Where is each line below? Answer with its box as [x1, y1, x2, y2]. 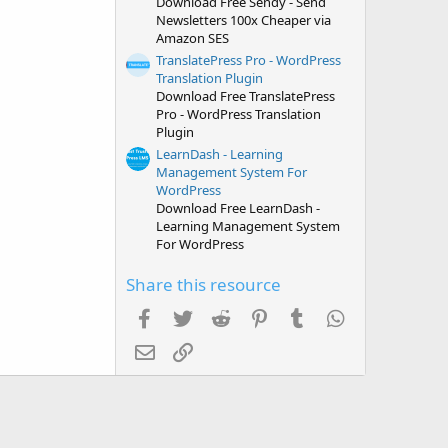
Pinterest [271, 306, 333, 327]
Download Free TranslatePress [156, 87, 335, 105]
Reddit [233, 306, 278, 327]
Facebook [156, 306, 223, 327]
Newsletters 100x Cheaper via [156, 11, 331, 30]
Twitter [194, 306, 243, 327]
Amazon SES [156, 29, 229, 48]
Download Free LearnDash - [156, 198, 320, 217]
